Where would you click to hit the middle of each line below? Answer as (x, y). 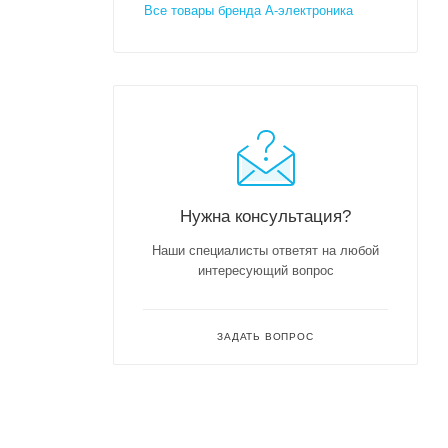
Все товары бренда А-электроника (248, 10)
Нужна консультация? (265, 215)
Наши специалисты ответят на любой (265, 250)
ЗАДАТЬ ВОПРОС (265, 336)
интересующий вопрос (265, 270)
